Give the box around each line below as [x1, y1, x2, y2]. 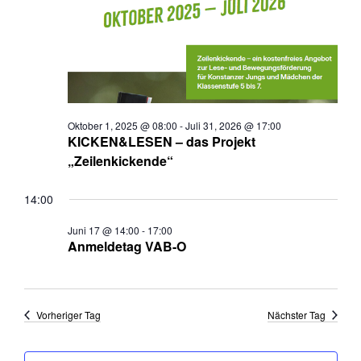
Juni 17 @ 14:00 [67, 223, 139, 238]
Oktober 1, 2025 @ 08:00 [67, 118, 177, 133]
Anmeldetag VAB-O [67, 237, 186, 256]
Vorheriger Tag [35, 308, 101, 322]
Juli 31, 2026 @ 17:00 [185, 118, 281, 133]
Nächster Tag [267, 308, 326, 322]
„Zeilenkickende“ [67, 151, 173, 171]
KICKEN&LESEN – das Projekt [67, 132, 255, 151]
